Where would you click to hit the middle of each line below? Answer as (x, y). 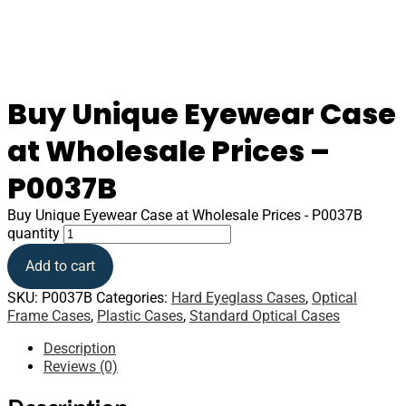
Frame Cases (49, 316)
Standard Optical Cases (265, 316)
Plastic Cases (140, 316)
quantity (34, 233)
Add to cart (60, 266)
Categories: (134, 298)
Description (80, 348)
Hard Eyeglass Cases (238, 298)
